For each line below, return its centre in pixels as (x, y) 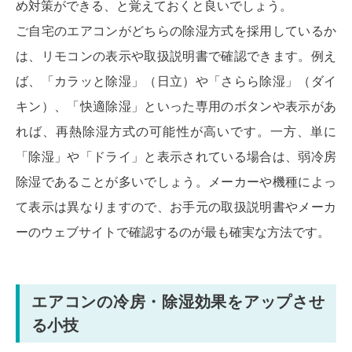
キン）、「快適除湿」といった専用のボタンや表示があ (176, 106)
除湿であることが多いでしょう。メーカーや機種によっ (176, 181)
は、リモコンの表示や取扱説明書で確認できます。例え (176, 56)
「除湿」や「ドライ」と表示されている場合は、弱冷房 (176, 156)
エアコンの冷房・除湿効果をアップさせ (178, 301)
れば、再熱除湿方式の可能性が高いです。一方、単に (176, 131)
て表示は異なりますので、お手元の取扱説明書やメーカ (176, 207)
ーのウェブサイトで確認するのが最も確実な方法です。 (173, 232)
